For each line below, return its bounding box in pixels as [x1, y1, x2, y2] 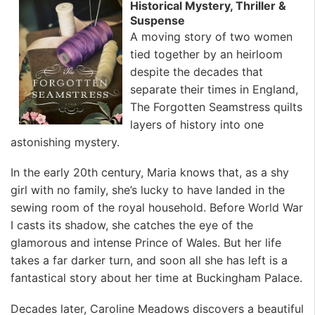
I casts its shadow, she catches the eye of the [11, 218, 253, 233]
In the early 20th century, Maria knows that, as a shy [11, 165, 289, 180]
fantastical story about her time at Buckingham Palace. [11, 271, 302, 285]
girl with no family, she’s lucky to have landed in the [11, 183, 285, 198]
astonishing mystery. [11, 135, 120, 150]
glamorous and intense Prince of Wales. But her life [11, 236, 281, 250]
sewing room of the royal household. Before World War [11, 200, 303, 215]
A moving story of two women [130, 30, 292, 44]
